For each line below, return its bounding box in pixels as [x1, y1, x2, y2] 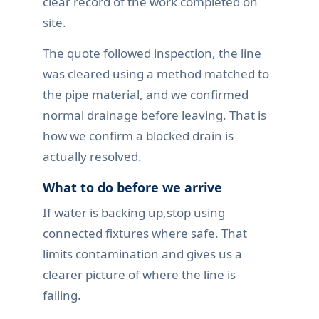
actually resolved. [43, 148, 142, 165]
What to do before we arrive [43, 179, 222, 197]
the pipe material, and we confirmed [43, 86, 249, 103]
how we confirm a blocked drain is [43, 127, 234, 145]
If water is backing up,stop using [43, 204, 225, 221]
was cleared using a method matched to [43, 66, 269, 83]
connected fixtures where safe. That [43, 225, 247, 242]
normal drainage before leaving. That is [43, 107, 266, 124]
